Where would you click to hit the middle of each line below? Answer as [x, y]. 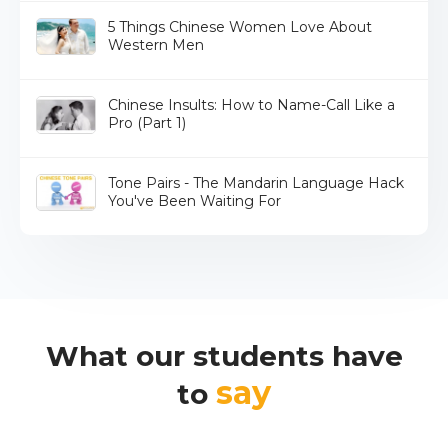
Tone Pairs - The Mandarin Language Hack [256, 183]
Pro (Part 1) [147, 123]
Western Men [156, 45]
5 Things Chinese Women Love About [240, 27]
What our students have [224, 356]
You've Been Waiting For [194, 201]
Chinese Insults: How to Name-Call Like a [251, 105]
